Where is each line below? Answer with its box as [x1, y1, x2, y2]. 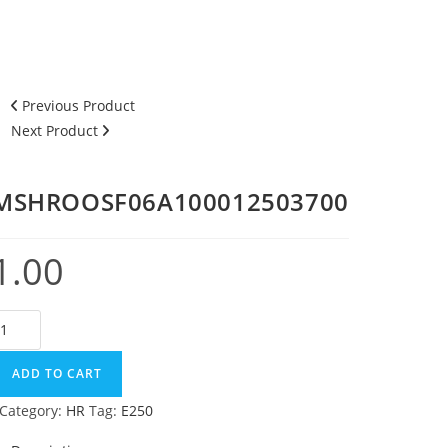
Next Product [11, 121, 98, 140]
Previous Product [22, 96, 135, 115]
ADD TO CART [12, 364, 102, 382]
